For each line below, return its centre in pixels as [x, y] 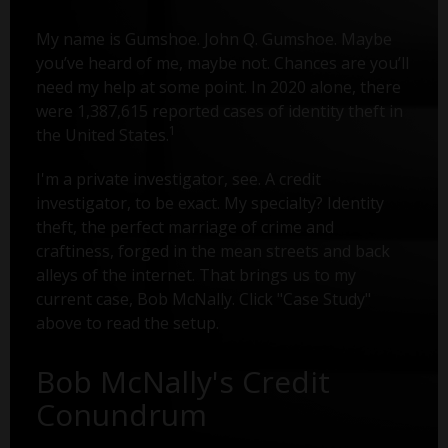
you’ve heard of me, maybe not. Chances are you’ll [222, 63]
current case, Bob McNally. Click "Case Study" [203, 299]
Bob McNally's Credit [182, 382]
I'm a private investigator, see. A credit [178, 179]
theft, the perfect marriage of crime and [184, 227]
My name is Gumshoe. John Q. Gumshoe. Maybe [213, 39]
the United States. [102, 135]
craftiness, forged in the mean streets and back [212, 251]
